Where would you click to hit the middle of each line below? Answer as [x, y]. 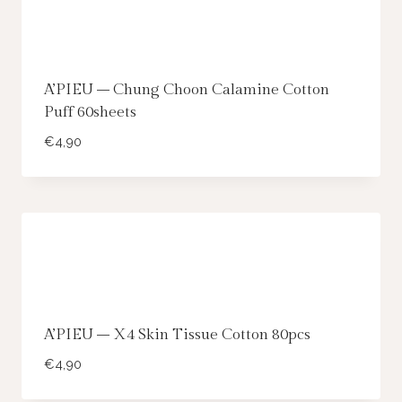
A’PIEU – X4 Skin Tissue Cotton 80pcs [177, 335]
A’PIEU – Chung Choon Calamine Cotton [186, 89]
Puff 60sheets [90, 112]
